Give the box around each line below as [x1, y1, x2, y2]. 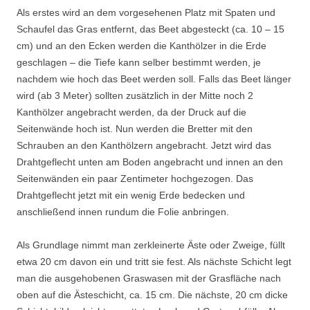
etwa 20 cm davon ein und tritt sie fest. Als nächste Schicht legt [17, 256, 291, 268]
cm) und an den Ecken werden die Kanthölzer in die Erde [17, 40, 266, 52]
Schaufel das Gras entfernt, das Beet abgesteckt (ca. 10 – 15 [17, 24, 284, 35]
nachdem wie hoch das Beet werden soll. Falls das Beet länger [17, 73, 291, 85]
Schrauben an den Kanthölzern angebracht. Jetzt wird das [17, 140, 271, 152]
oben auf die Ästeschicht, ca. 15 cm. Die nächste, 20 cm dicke [17, 289, 288, 301]
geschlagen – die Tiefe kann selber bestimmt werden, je [17, 57, 261, 69]
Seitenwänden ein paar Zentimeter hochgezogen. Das [17, 173, 253, 185]
